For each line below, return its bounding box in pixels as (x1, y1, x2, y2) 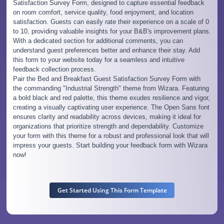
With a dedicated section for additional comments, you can (12, 36, 183, 44)
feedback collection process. (12, 65, 96, 73)
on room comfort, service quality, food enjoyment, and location (12, 8, 193, 16)
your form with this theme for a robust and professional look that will (12, 131, 209, 139)
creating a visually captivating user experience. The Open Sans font (12, 103, 209, 111)
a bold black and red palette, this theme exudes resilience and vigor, (12, 93, 210, 101)
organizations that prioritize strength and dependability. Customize (12, 122, 203, 130)
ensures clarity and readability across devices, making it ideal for (12, 112, 201, 120)
